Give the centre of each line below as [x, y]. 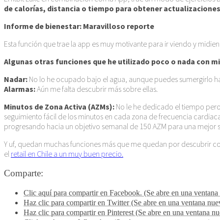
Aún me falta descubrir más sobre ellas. [96, 89]
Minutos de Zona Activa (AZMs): [59, 106]
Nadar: [16, 79]
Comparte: [24, 173]
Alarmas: [20, 89]
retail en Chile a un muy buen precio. [67, 153]
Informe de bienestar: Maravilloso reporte [79, 26]
